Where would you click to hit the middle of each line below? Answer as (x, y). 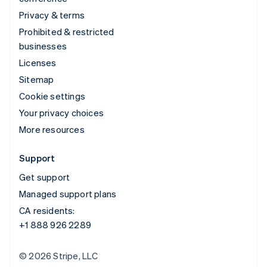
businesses (43, 46)
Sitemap (37, 79)
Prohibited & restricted (67, 31)
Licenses (38, 62)
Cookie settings (52, 96)
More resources (52, 129)
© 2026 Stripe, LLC (59, 255)
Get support (45, 177)
